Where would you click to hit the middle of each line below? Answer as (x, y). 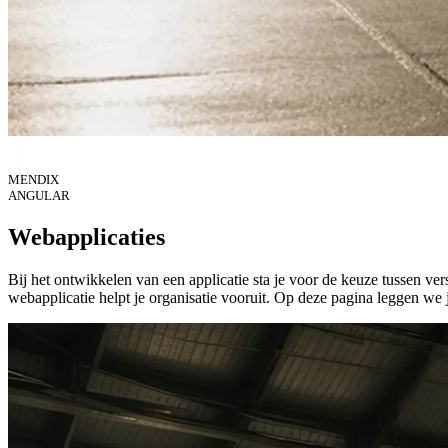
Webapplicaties (86, 236)
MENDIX (33, 179)
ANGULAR (39, 195)
